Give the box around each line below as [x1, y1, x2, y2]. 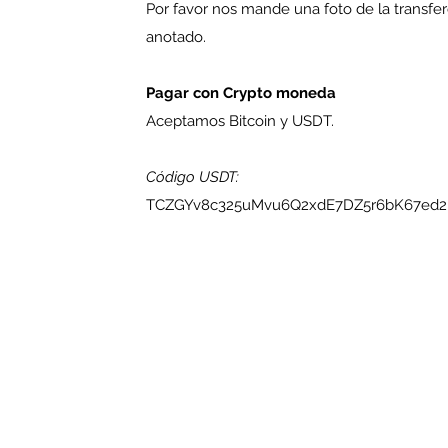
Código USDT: [146, 168, 239, 186]
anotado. [146, 28, 206, 46]
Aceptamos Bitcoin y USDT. [146, 112, 334, 130]
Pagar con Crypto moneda [146, 84, 336, 102]
